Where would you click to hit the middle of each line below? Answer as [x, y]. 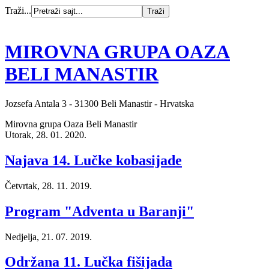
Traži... [18, 11]
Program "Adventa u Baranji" [99, 211]
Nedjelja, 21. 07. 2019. [48, 237]
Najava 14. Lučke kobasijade [93, 160]
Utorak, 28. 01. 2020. [46, 134]
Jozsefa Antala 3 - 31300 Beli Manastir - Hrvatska [99, 103]
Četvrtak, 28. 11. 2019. [48, 186]
